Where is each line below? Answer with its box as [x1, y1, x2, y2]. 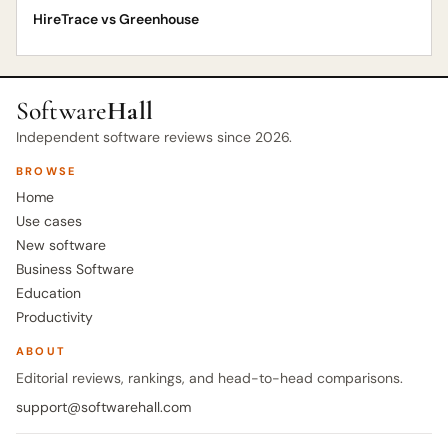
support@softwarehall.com [16, 398, 191, 416]
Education [16, 284, 81, 302]
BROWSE [16, 164, 77, 178]
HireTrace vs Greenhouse [33, 10, 199, 28]
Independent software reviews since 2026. [16, 128, 292, 146]
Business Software [16, 260, 134, 278]
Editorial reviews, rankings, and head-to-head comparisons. [16, 369, 403, 387]
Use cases [16, 212, 82, 230]
